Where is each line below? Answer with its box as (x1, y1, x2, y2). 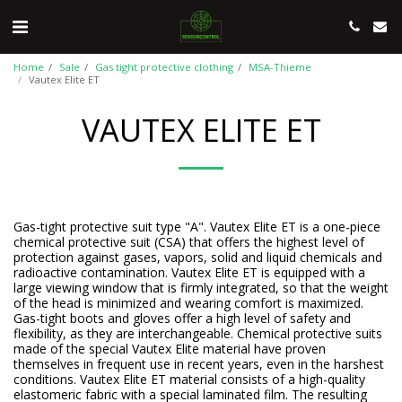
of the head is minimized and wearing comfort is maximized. (13, 294, 363, 311)
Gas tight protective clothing (95, 60, 233, 74)
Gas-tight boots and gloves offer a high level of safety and (13, 310, 351, 327)
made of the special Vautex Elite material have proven (13, 340, 326, 357)
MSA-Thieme (249, 60, 311, 74)
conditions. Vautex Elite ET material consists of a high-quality (13, 371, 365, 388)
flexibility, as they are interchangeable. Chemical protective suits (13, 325, 382, 342)
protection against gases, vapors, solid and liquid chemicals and (13, 249, 382, 266)
